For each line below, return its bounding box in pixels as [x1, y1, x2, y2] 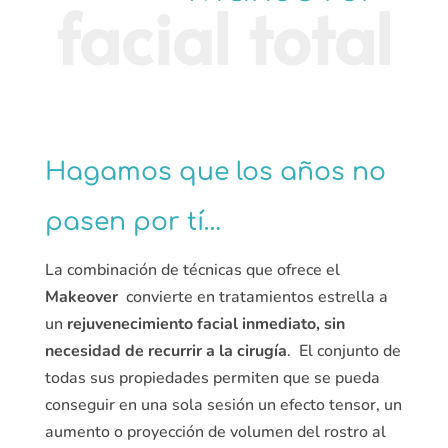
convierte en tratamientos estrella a [117, 286, 388, 309]
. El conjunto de [286, 340, 401, 363]
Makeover [44, 286, 118, 309]
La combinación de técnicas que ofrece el [44, 259, 344, 282]
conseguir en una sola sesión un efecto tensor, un [44, 394, 402, 417]
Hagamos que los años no [44, 158, 386, 187]
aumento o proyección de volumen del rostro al [44, 421, 386, 444]
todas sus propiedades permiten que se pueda [44, 367, 380, 390]
